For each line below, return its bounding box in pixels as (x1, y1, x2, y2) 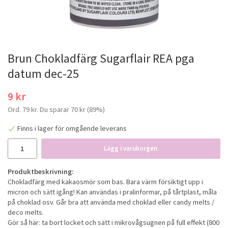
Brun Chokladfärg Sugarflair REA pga (8, 50, 194, 66)
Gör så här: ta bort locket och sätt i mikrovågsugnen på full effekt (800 (8, 217, 219, 227)
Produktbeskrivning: (8, 166, 74, 176)
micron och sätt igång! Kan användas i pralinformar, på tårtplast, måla (8, 187, 217, 196)
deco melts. (8, 207, 44, 217)
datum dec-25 (8, 66, 79, 81)
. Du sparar (37, 105, 71, 114)
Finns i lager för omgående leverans (17, 123, 127, 133)
